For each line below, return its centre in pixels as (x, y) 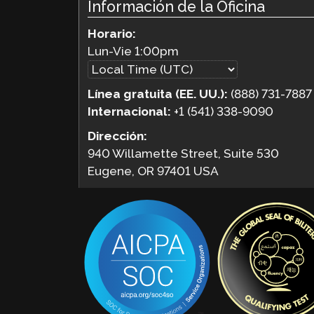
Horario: (112, 33)
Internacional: (130, 111)
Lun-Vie (111, 51)
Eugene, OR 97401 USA (153, 171)
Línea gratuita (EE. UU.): (159, 94)
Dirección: (118, 136)
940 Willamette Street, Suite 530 (184, 154)
